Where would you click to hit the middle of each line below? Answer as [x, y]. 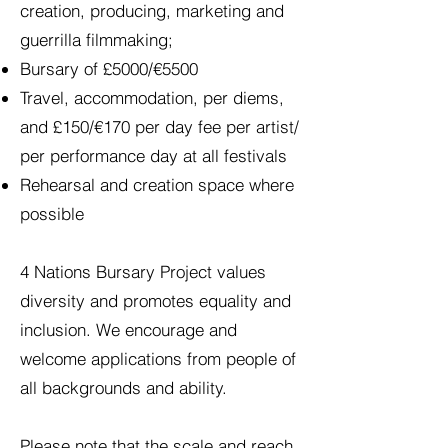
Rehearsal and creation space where [157, 184]
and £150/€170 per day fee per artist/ [159, 126]
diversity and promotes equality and [155, 300]
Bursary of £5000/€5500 [109, 68]
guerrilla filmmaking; [96, 39]
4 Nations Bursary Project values [143, 271]
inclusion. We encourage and [128, 329]
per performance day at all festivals [153, 155]
